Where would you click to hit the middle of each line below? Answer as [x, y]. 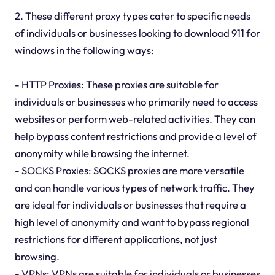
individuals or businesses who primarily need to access [136, 101]
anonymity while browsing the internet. [102, 153]
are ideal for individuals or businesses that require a [130, 204]
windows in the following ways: [84, 50]
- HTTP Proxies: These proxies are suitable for [116, 84]
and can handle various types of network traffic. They [134, 187]
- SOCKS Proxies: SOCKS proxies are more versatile [129, 170]
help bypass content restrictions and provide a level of [135, 136]
